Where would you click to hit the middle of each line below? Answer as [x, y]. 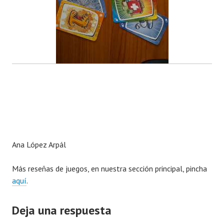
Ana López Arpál [39, 145]
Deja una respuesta [62, 210]
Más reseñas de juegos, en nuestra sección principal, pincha [109, 169]
